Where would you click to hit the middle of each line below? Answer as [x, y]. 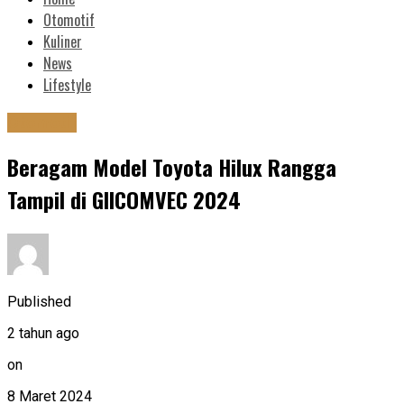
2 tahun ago [43, 333]
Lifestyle [67, 85]
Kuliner [63, 42]
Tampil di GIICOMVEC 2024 [124, 200]
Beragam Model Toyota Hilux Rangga [172, 167]
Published [39, 301]
